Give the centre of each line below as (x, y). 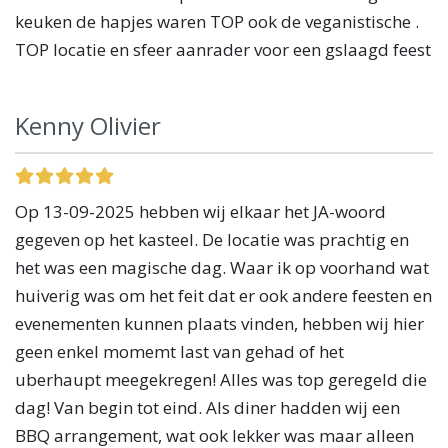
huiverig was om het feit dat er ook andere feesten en (223, 295)
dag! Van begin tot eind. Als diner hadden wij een (207, 407)
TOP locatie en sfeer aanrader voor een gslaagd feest (223, 49)
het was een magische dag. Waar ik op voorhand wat (222, 267)
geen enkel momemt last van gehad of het (179, 351)
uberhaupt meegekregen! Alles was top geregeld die (221, 379)
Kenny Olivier (88, 125)
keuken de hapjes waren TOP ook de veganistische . (217, 21)
